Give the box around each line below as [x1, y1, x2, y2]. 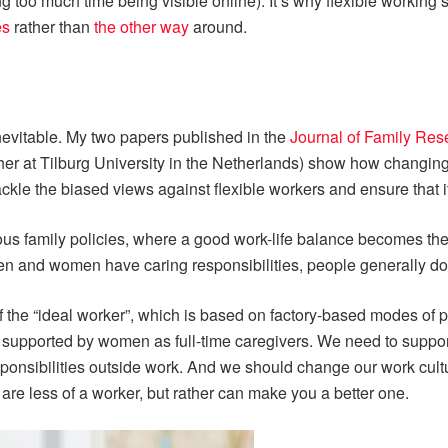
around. [189, 15, 247, 39]
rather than [10, 15, 94, 39]
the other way [94, 15, 189, 39]
